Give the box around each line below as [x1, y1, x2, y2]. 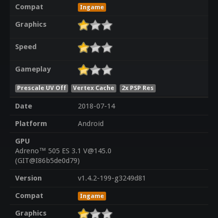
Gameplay [15, 65, 51, 74]
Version [15, 174, 42, 183]
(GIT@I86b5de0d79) [15, 156, 80, 165]
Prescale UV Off [17, 84, 66, 91]
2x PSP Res [122, 84, 154, 91]
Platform [15, 119, 47, 128]
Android [77, 119, 104, 128]
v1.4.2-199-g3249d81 [77, 174, 146, 183]
